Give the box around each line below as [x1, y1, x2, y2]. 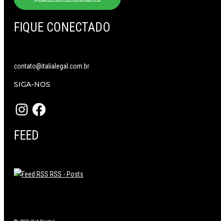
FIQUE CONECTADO [14, 20, 110, 35]
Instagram [13, 101, 41, 109]
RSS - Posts [48, 170, 83, 179]
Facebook [31, 101, 58, 109]
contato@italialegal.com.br [14, 62, 89, 71]
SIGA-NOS [14, 80, 50, 89]
